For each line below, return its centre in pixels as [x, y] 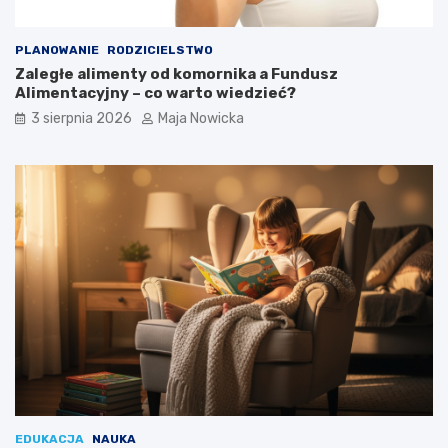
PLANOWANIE [57, 50]
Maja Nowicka [201, 118]
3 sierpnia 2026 [81, 118]
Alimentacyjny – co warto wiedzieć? [155, 93]
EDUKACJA [49, 438]
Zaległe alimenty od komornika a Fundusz [176, 74]
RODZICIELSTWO [160, 50]
